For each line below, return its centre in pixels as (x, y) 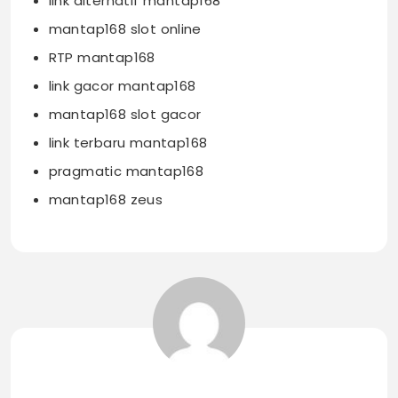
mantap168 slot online (125, 29)
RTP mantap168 (102, 58)
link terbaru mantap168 (128, 143)
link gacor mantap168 (122, 86)
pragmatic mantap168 (126, 171)
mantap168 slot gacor (125, 115)
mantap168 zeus (106, 200)
